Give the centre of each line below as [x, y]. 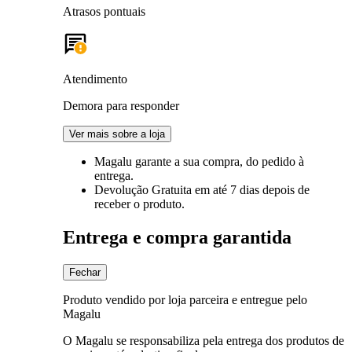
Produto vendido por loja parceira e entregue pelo [185, 299]
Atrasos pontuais [104, 11]
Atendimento [95, 79]
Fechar [85, 272]
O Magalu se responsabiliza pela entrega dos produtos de [203, 340]
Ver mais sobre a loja [117, 134]
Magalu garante [134, 161]
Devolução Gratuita [145, 189]
